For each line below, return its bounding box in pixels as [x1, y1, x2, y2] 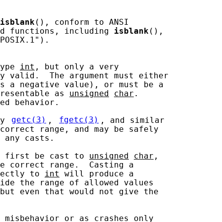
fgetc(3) [59, 115, 99, 125]
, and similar [100, 115, 165, 125]
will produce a [59, 169, 134, 178]
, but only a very [35, 62, 119, 71]
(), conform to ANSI [35, 17, 129, 27]
